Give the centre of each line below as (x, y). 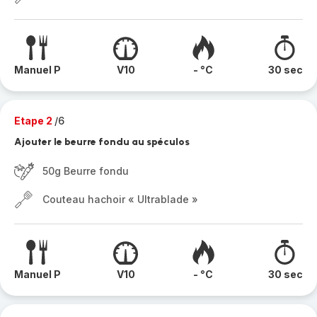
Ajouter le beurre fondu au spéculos (102, 142)
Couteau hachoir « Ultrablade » (120, 199)
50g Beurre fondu (86, 171)
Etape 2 (34, 121)
